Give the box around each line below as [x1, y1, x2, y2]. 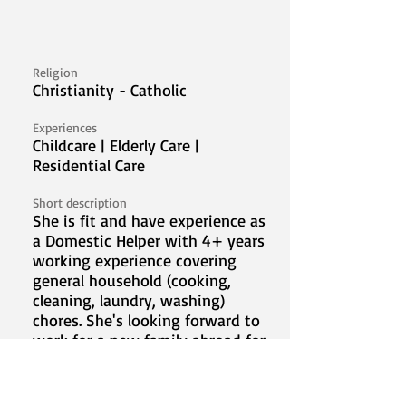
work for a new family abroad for [33, 330, 266, 350]
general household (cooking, [33, 270, 231, 290]
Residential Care [33, 155, 145, 175]
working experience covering [33, 250, 237, 270]
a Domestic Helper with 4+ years [33, 230, 265, 250]
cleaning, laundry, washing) [33, 290, 225, 310]
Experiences [33, 120, 97, 135]
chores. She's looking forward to [33, 310, 260, 330]
